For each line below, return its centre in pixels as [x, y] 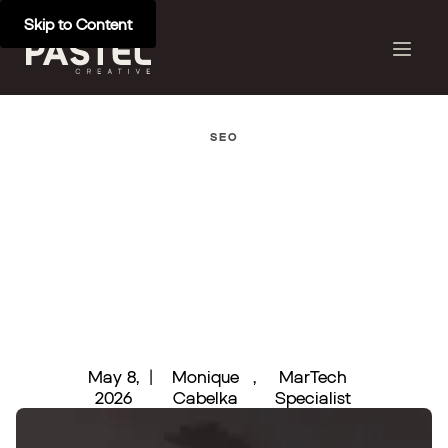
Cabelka [205, 397]
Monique [205, 376]
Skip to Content [78, 24]
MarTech [312, 376]
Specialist [312, 397]
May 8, [114, 376]
